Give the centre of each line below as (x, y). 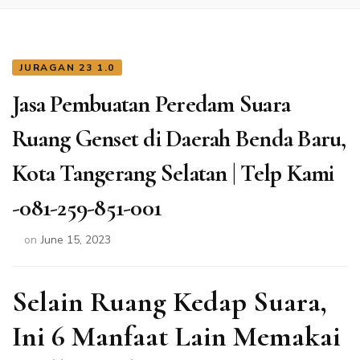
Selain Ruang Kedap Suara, (170, 301)
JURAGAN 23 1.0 (67, 67)
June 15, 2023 (76, 239)
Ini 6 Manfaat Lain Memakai (176, 336)
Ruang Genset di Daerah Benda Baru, (179, 139)
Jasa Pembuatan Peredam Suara (151, 104)
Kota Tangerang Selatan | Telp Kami (173, 174)
